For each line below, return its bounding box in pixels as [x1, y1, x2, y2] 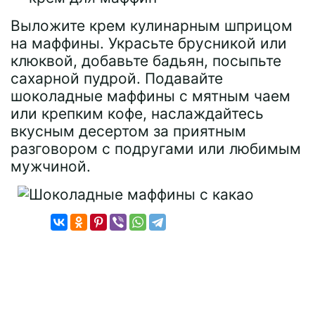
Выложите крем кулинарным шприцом [11, 17, 292, 34]
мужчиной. [11, 157, 91, 175]
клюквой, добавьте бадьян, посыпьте [11, 52, 281, 70]
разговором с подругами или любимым [11, 140, 301, 157]
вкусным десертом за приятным [11, 122, 246, 140]
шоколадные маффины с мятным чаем [11, 87, 290, 105]
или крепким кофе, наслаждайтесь [11, 105, 264, 122]
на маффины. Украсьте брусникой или [11, 34, 287, 52]
